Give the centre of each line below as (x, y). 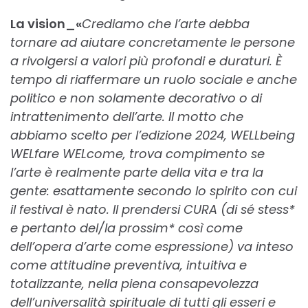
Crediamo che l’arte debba (166, 24)
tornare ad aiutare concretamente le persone (153, 43)
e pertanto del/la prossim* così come (126, 228)
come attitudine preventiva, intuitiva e (129, 265)
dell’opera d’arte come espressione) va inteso (152, 247)
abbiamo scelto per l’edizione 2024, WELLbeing (153, 135)
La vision (38, 24)
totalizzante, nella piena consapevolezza (134, 284)
